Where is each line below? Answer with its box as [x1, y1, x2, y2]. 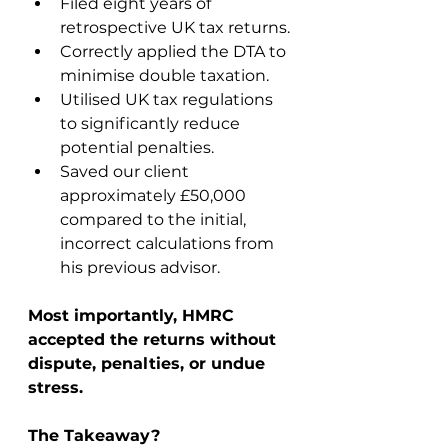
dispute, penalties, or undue [28, 354, 270, 373]
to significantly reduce [60, 114, 244, 133]
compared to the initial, [60, 210, 250, 229]
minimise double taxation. [60, 66, 269, 85]
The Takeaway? [28, 426, 160, 445]
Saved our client [60, 162, 193, 181]
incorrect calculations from [60, 234, 278, 253]
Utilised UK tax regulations [60, 90, 277, 109]
